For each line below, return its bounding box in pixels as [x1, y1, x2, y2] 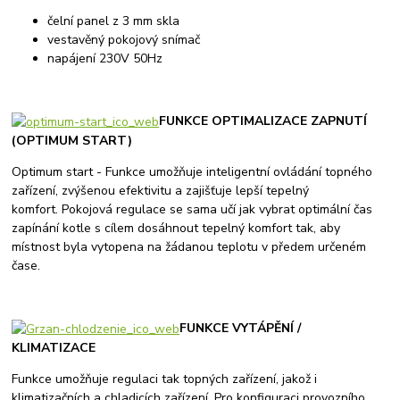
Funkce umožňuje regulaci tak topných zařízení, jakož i [12, 370, 318, 387]
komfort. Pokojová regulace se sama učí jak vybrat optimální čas [12, 200, 373, 218]
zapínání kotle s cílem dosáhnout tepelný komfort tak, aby [12, 219, 341, 237]
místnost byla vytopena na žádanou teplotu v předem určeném [12, 237, 367, 255]
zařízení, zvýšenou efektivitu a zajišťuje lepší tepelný [12, 181, 310, 199]
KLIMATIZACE [12, 338, 96, 356]
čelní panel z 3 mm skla [47, 12, 180, 29]
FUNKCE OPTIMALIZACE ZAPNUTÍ [159, 112, 368, 129]
